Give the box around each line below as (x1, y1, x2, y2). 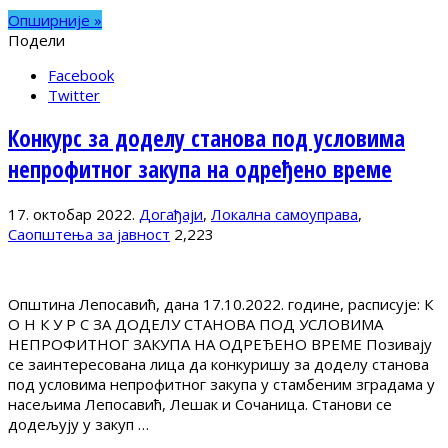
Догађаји (139, 203, 203, 224)
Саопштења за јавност (8, 223, 170, 244)
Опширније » (8, 9, 102, 30)
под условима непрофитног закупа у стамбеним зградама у (8, 373, 435, 394)
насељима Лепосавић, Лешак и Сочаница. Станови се (8, 393, 392, 414)
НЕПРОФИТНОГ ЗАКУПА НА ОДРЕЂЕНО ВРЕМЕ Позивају (8, 333, 432, 354)
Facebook (48, 64, 114, 85)
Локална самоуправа (211, 203, 358, 224)
